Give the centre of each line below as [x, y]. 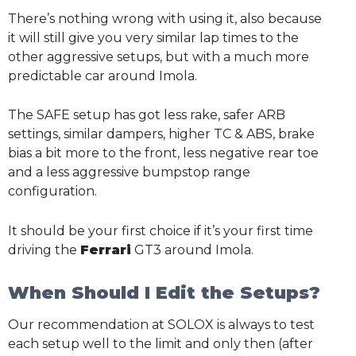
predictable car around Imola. [103, 75]
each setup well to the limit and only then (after [161, 344]
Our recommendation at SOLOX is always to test [161, 325]
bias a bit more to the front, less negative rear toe [163, 153]
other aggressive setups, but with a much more [159, 56]
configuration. [52, 192]
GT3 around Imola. [192, 250]
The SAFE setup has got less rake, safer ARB [147, 115]
